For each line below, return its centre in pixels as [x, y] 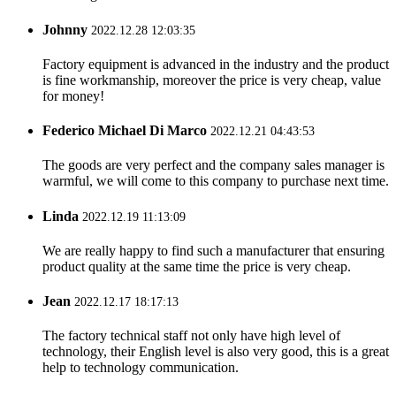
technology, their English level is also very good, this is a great [216, 352]
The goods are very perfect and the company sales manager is [213, 165]
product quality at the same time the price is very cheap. [197, 266]
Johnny [65, 29]
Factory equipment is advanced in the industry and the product [216, 64]
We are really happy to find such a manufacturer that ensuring [213, 250]
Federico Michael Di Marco [125, 131]
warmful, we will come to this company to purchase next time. [216, 181]
